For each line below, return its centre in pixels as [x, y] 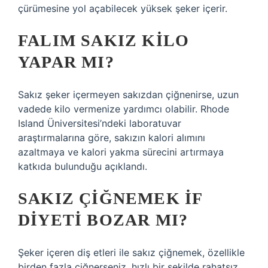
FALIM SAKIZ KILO [104, 40]
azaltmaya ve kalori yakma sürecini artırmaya [121, 152]
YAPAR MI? [66, 62]
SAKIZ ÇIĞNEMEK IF [110, 198]
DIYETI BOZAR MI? [103, 220]
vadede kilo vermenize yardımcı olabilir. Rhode [124, 109]
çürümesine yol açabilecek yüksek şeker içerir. [123, 8]
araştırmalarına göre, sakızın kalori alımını [112, 138]
